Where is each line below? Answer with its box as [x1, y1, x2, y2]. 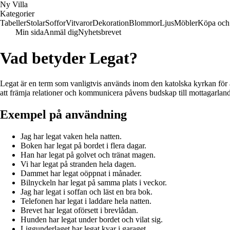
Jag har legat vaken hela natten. [21, 131, 122, 141]
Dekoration [92, 18, 129, 27]
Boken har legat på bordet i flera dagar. [21, 141, 146, 150]
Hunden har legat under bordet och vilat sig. [21, 215, 163, 224]
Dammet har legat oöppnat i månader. [21, 168, 142, 178]
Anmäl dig [44, 28, 78, 36]
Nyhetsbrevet [78, 28, 121, 36]
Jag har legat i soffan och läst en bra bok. [21, 187, 152, 196]
